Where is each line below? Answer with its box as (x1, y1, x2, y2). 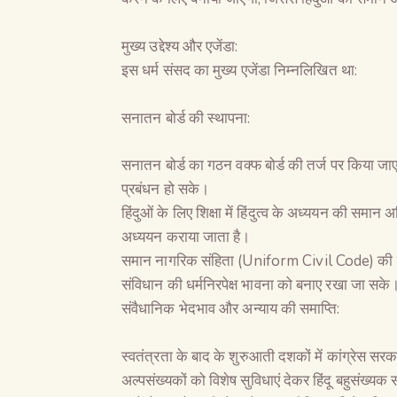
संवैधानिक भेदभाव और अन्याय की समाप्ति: (121, 299, 340, 320)
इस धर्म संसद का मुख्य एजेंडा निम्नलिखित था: (121, 60, 357, 82)
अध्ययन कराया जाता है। (121, 227, 251, 248)
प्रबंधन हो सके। (121, 179, 210, 200)
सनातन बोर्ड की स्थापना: (121, 107, 251, 128)
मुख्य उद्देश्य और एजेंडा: (121, 36, 238, 58)
